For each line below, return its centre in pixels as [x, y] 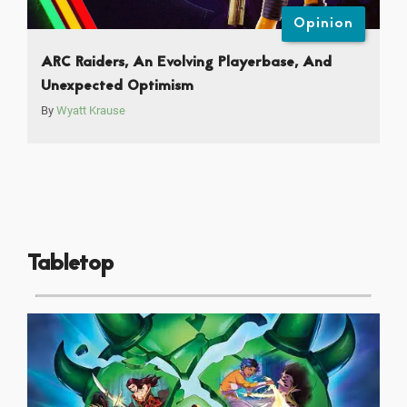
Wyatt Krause [91, 111]
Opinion [324, 24]
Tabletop [70, 265]
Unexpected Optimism [117, 87]
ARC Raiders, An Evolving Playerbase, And [186, 63]
